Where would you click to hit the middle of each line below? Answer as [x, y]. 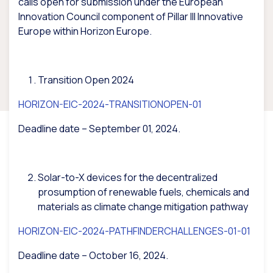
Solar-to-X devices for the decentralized [128, 178]
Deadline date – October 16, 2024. [93, 256]
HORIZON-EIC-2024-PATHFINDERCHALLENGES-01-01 [134, 231]
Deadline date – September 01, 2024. [99, 129]
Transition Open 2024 [86, 80]
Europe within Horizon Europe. [85, 31]
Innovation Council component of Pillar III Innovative [131, 17]
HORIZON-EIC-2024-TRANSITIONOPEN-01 [110, 105]
